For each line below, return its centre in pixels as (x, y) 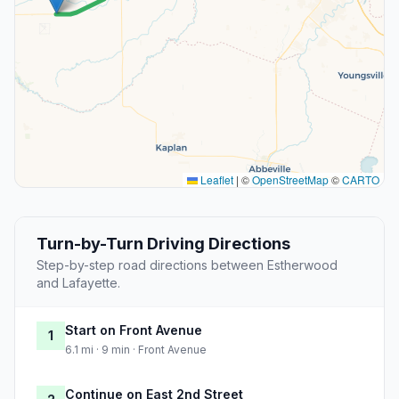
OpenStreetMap (290, 180)
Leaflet (216, 180)
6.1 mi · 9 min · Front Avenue (136, 350)
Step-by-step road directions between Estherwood (187, 265)
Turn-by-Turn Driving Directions (163, 244)
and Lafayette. (78, 283)
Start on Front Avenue (134, 330)
